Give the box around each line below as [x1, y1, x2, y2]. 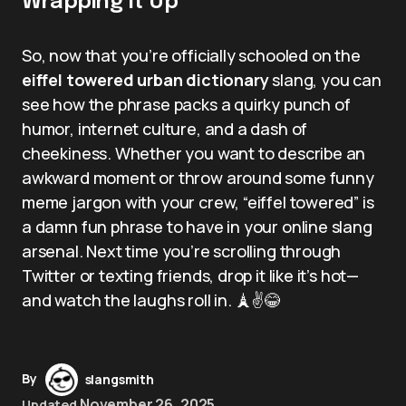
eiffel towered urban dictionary [22, 68, 269, 91]
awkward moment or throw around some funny [22, 166, 374, 188]
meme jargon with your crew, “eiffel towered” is [22, 190, 374, 213]
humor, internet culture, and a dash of [22, 117, 308, 140]
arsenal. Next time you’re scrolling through [22, 239, 342, 262]
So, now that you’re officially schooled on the [22, 43, 361, 66]
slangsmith [84, 370, 154, 388]
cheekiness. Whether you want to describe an [22, 141, 366, 164]
